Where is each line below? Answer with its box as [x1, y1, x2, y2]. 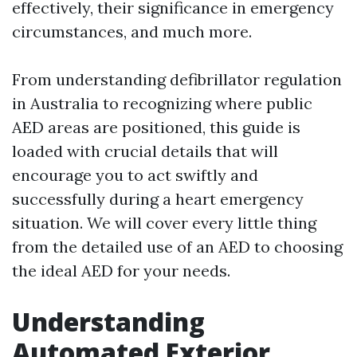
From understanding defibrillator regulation [12, 69, 342, 89]
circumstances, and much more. [12, 22, 252, 41]
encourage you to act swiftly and [12, 165, 258, 185]
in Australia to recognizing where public [12, 93, 312, 113]
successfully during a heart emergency [12, 189, 304, 209]
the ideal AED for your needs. [12, 261, 230, 280]
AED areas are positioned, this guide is [12, 117, 300, 137]
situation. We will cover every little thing [12, 213, 316, 233]
